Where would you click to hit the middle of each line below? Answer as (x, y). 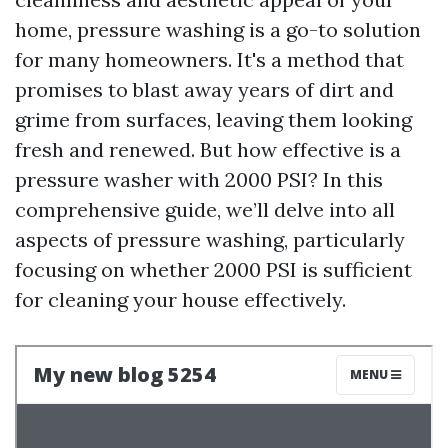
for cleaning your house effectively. (180, 299)
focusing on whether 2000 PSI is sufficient (213, 269)
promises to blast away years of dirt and (204, 89)
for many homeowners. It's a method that (209, 59)
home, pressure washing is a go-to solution (218, 29)
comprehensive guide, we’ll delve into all (205, 209)
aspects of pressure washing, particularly (210, 239)
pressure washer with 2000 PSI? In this (199, 179)
